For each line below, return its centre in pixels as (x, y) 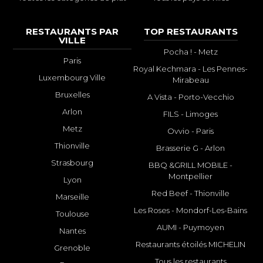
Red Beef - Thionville (191, 193)
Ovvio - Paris (191, 131)
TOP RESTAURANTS (190, 32)
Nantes (72, 231)
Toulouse (72, 214)
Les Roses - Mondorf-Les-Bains (191, 210)
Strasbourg (73, 163)
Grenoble (73, 248)
